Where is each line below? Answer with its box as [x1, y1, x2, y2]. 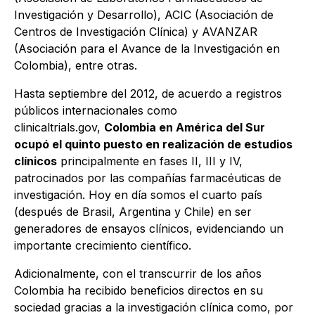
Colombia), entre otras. [14, 58, 137, 73]
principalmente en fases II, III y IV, [57, 154, 243, 169]
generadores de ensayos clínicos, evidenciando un [14, 221, 283, 236]
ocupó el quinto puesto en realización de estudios [14, 137, 292, 152]
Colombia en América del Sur [104, 120, 265, 135]
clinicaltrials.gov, [14, 120, 104, 135]
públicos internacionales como [14, 103, 177, 118]
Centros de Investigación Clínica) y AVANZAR [14, 25, 257, 39]
